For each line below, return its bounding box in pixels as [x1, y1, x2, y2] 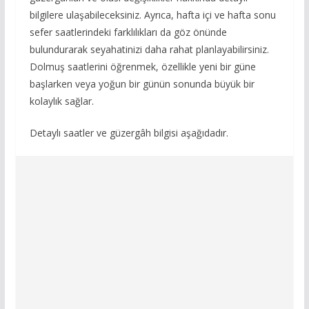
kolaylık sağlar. [29, 94, 94, 108]
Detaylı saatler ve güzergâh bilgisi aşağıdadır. [29, 126, 228, 139]
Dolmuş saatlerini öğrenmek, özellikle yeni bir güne [29, 60, 256, 73]
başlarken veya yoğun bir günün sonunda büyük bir [29, 77, 255, 90]
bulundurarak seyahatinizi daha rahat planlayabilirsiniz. [29, 43, 269, 56]
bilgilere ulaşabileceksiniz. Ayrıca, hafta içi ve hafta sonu [29, 8, 276, 21]
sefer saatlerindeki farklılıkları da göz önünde [29, 26, 227, 39]
